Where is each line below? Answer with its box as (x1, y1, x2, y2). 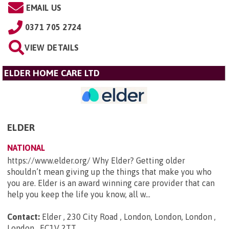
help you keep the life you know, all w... (7, 189, 150, 199)
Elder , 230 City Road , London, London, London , (42, 212, 216, 221)
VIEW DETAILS (25, 42, 79, 52)
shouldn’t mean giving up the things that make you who (7, 167, 212, 176)
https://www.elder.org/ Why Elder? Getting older (7, 155, 185, 165)
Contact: (7, 212, 40, 221)
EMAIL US (26, 3, 62, 12)
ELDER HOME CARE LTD (4, 67, 100, 78)
